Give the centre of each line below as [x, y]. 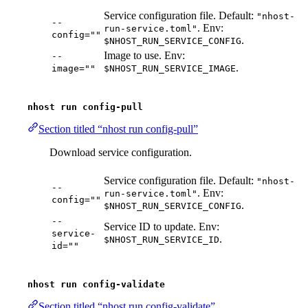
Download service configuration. [121, 153]
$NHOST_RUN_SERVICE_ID [162, 240]
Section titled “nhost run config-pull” [118, 129]
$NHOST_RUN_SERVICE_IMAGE [170, 69]
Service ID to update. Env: [162, 227]
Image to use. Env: [144, 56]
